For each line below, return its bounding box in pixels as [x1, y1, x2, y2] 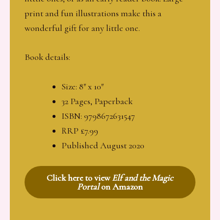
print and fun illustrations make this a [25, 8, 162, 19]
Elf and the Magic [112, 172, 173, 183]
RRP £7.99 [61, 125, 98, 136]
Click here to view [47, 172, 112, 183]
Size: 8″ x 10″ [61, 81, 104, 92]
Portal [77, 181, 99, 192]
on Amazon [99, 181, 143, 192]
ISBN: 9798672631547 [61, 110, 135, 121]
